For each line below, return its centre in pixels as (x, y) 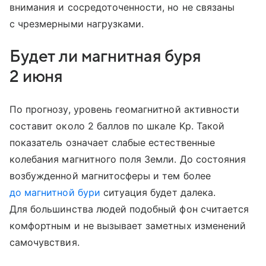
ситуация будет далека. (158, 193)
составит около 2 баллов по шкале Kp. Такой (117, 126)
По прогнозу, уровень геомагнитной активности (125, 110)
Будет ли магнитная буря (105, 57)
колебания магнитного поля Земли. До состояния (128, 159)
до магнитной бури (55, 193)
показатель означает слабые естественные (112, 143)
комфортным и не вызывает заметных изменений (128, 226)
